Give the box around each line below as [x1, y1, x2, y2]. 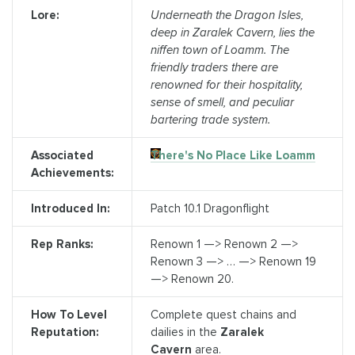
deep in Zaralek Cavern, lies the [150, 25, 315, 40]
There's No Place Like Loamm [150, 147, 315, 162]
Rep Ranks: [30, 236, 94, 251]
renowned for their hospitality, [150, 77, 303, 92]
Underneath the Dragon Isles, [150, 7, 303, 22]
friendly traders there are [150, 59, 278, 74]
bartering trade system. [150, 112, 270, 127]
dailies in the [150, 324, 220, 339]
